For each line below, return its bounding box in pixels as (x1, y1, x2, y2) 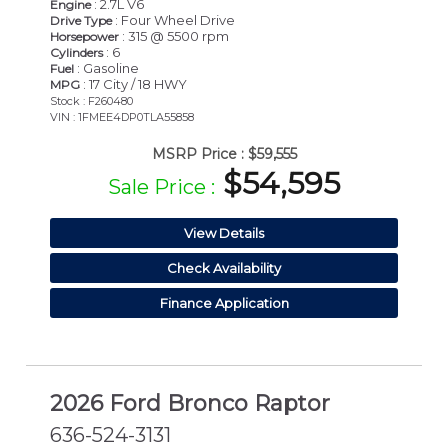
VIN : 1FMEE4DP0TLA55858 (50, 110, 194, 125)
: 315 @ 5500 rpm (119, 28, 229, 45)
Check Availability (167, 260, 281, 277)
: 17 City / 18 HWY (80, 76, 187, 93)
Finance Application (159, 295, 289, 312)
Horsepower (50, 29, 119, 45)
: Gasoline (74, 60, 139, 77)
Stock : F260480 (50, 94, 133, 109)
